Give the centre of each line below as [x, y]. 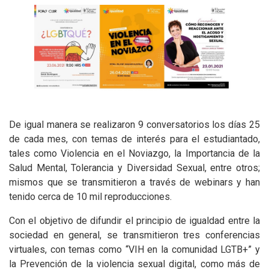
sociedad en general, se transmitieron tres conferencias [134, 235]
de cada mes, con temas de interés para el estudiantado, [134, 139]
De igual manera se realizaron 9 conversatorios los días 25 [134, 125]
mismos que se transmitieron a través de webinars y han [134, 183]
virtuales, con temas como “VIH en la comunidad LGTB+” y [134, 250]
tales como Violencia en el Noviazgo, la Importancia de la [134, 154]
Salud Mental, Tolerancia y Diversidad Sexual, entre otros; [134, 168]
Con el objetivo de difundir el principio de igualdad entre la [134, 221]
